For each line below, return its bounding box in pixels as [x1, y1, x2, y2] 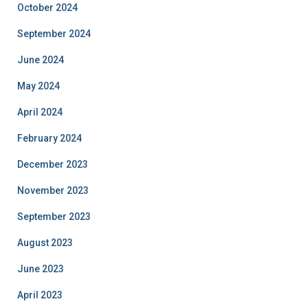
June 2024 [17, 54, 64, 65]
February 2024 [17, 133, 82, 144]
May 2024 [17, 80, 60, 91]
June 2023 [17, 263, 64, 274]
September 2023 [17, 211, 91, 222]
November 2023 [17, 185, 89, 196]
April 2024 [17, 107, 63, 118]
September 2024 [17, 28, 91, 39]
